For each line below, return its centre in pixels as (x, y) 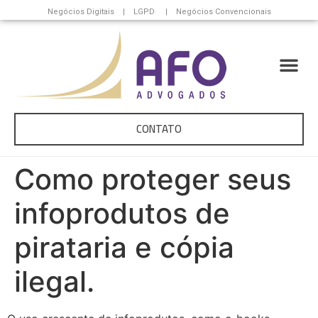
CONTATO (159, 129)
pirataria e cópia (124, 248)
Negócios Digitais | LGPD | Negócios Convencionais (159, 12)
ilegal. (54, 282)
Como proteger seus (153, 180)
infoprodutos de (122, 214)
